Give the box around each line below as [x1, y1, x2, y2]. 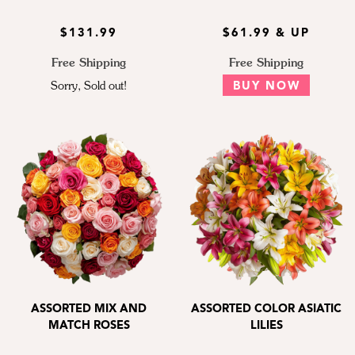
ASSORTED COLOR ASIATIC [191, 303, 342, 315]
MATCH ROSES [48, 319, 130, 332]
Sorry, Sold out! [51, 80, 127, 92]
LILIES [250, 319, 283, 332]
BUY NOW [232, 80, 300, 93]
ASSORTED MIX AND [31, 303, 147, 315]
